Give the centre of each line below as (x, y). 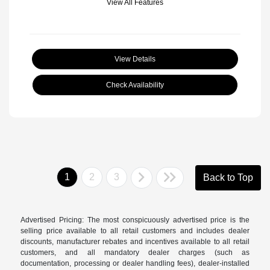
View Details (135, 59)
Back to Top (228, 178)
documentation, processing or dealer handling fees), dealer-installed (135, 264)
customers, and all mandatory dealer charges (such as (135, 253)
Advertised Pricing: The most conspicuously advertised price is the (135, 220)
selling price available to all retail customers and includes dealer (135, 231)
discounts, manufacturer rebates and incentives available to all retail (135, 242)
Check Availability (135, 85)
